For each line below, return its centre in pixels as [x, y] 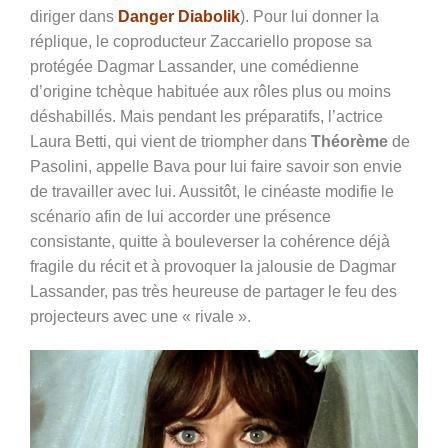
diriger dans [74, 17]
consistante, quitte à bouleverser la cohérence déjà [210, 242]
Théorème [349, 142]
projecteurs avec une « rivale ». [140, 317]
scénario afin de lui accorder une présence [180, 217]
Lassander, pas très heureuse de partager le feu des [213, 292]
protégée [63, 67]
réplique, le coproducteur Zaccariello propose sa [201, 42]
